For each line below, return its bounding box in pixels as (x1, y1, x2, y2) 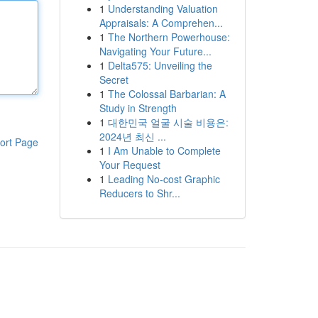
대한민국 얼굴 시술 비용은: (107, 115, 229, 129)
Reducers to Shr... (99, 186, 180, 200)
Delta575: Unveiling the (107, 58, 212, 72)
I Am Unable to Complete (107, 143, 221, 158)
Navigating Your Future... (99, 44, 212, 58)
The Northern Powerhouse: (107, 30, 230, 44)
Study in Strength (99, 101, 177, 115)
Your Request (99, 158, 160, 172)
